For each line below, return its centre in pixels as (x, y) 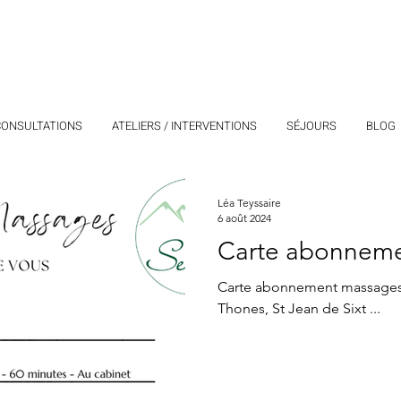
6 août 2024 (244, 218)
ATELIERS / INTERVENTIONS (184, 126)
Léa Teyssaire (249, 203)
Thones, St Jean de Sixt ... (299, 308)
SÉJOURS (311, 126)
